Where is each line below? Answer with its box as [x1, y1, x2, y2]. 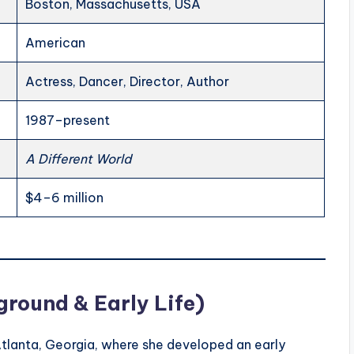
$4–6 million [25, 190, 104, 206]
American [25, 35, 86, 51]
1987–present [25, 112, 111, 129]
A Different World [25, 151, 132, 168]
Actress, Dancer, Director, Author [25, 73, 230, 90]
